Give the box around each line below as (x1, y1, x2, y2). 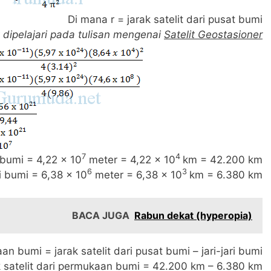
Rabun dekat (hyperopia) (134, 209, 252, 221)
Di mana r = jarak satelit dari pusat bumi (68, 13, 263, 25)
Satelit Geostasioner (164, 28, 263, 41)
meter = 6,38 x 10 (92, 168, 182, 181)
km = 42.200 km (183, 153, 263, 166)
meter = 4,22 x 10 (86, 153, 175, 166)
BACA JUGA (72, 209, 129, 221)
